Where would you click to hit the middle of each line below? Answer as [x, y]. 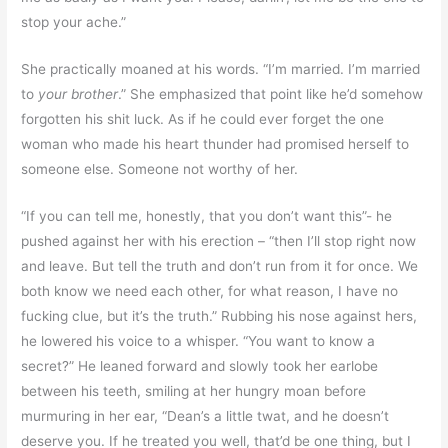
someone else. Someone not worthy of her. [160, 168]
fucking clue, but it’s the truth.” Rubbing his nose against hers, [219, 315]
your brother [78, 93]
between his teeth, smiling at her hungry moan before [194, 390]
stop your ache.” [74, 21]
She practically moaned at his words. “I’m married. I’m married [221, 68]
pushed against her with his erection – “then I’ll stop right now [219, 240]
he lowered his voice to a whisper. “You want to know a [198, 340]
